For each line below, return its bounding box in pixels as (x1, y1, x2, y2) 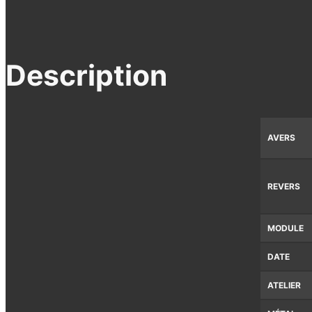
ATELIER (267, 279, 301, 290)
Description (6, 57, 167, 93)
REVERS (267, 180, 300, 192)
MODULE (267, 222, 304, 233)
